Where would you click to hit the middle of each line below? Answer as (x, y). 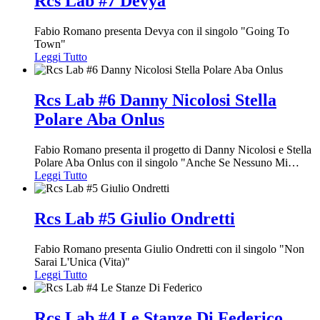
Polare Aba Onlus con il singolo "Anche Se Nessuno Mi (161, 162)
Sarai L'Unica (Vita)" (82, 261)
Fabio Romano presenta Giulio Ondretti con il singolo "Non (169, 249)
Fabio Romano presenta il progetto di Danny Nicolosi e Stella (173, 149)
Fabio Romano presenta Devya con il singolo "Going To (162, 31)
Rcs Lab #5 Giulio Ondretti (135, 218)
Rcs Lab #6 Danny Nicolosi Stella (155, 100)
